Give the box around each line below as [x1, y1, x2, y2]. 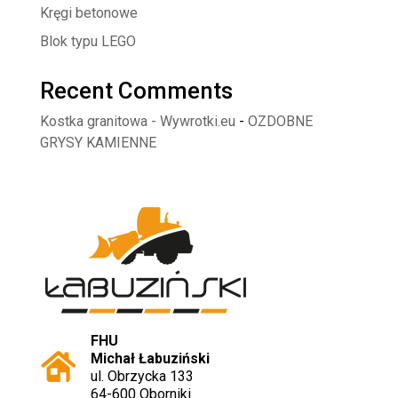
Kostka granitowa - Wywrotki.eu [39, 113, 235, 131]
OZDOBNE [247, 113, 313, 131]
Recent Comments [39, 77, 233, 105]
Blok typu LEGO [39, 33, 136, 51]
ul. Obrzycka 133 [90, 368, 194, 386]
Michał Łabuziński [90, 350, 210, 368]
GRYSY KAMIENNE [39, 134, 156, 152]
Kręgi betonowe [39, 4, 138, 22]
